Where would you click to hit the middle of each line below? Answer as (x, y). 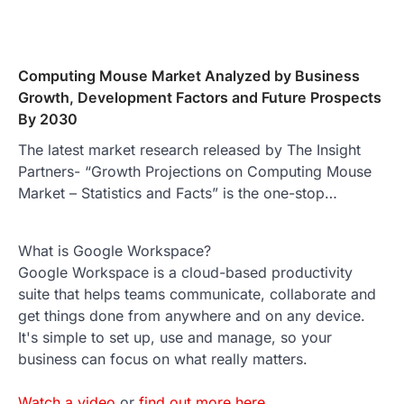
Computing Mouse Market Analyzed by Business (189, 75)
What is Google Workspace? (115, 250)
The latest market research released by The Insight (189, 149)
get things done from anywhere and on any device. (192, 315)
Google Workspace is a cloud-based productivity (185, 272)
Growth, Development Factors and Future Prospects (200, 97)
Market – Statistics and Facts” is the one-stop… (178, 193)
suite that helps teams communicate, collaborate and (197, 294)
